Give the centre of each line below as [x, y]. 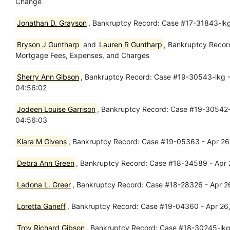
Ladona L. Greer [44, 184]
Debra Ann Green [45, 163]
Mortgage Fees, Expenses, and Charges [82, 55]
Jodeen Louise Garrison [56, 109]
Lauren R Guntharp [131, 44]
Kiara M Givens [42, 141]
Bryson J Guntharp [48, 44]
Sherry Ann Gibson [48, 76]
